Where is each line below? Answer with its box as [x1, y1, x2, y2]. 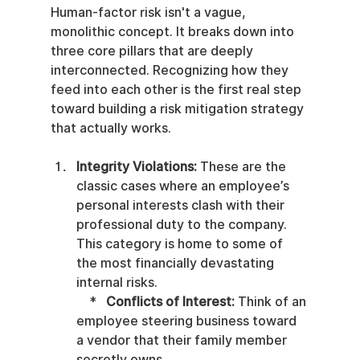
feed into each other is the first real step [50, 82, 305, 98]
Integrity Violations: [76, 159, 197, 175]
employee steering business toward [76, 313, 300, 329]
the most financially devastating [76, 256, 277, 272]
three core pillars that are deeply [50, 43, 256, 59]
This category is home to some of [76, 236, 286, 252]
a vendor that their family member [76, 333, 290, 349]
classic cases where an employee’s [76, 178, 292, 194]
